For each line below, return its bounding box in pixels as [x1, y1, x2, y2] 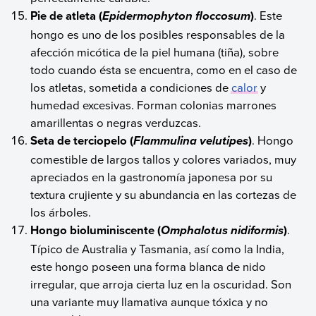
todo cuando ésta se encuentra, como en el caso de [30, 61, 298, 78]
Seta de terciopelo [30, 131, 128, 149]
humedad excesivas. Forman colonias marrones [30, 96, 277, 113]
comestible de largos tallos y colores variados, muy [30, 150, 297, 167]
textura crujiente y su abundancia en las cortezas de [30, 186, 297, 202]
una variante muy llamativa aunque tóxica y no [30, 293, 269, 310]
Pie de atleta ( [30, 6, 103, 24]
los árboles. [30, 203, 92, 220]
